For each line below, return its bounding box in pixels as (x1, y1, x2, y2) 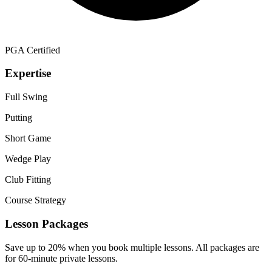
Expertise (5, 67, 51, 80)
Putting (5, 112, 32, 123)
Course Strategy (5, 195, 66, 206)
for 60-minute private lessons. (5, 253, 118, 263)
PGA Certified (5, 44, 60, 55)
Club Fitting (5, 174, 51, 185)
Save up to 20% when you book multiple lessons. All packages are (5, 242, 259, 253)
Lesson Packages (5, 217, 88, 230)
